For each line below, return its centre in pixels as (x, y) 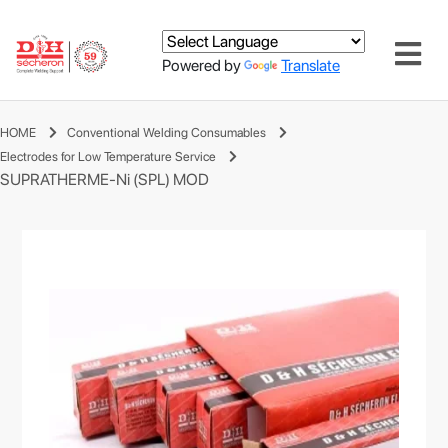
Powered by (203, 65)
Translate (310, 65)
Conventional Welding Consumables (166, 132)
